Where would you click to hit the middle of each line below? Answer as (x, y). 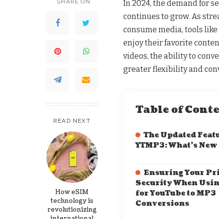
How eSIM (72, 192)
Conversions (162, 203)
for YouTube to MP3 (176, 193)
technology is (72, 201)
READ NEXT (72, 120)
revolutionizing (72, 209)
